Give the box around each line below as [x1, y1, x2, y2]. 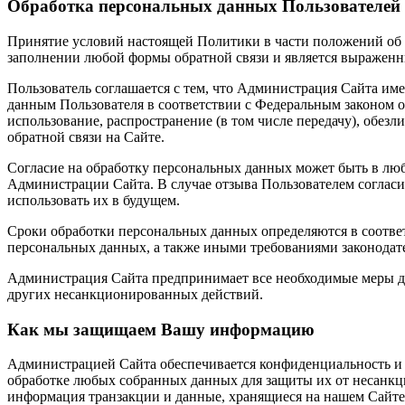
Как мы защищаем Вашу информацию [7, 319, 315, 339]
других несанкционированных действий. [7, 287, 263, 302]
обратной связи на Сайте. [7, 129, 165, 145]
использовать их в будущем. [7, 193, 180, 208]
